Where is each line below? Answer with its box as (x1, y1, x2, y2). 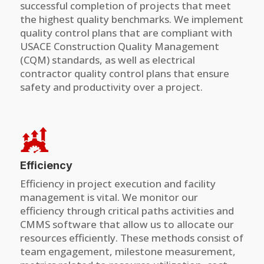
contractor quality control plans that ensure (19, 66, 229, 80)
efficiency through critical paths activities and (19, 204, 234, 217)
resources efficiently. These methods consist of (19, 231, 243, 245)
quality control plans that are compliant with (19, 25, 232, 39)
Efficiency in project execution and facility (19, 177, 216, 190)
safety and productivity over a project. (19, 80, 203, 94)
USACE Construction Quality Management (19, 39, 219, 53)
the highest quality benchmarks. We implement (19, 12, 243, 26)
